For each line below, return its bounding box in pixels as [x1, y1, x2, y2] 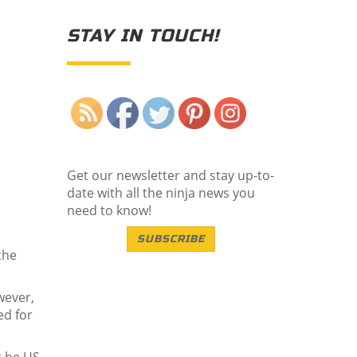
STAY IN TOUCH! [66, 25, 219, 46]
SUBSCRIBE [137, 233, 206, 245]
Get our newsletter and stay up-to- [66, 167, 274, 184]
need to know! [66, 202, 151, 219]
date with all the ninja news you [66, 184, 255, 202]
